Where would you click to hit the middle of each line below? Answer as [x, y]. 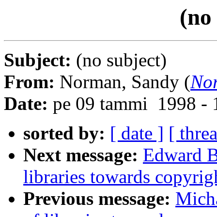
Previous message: [97, 199]
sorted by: [64, 133]
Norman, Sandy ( [125, 82]
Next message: [81, 155]
